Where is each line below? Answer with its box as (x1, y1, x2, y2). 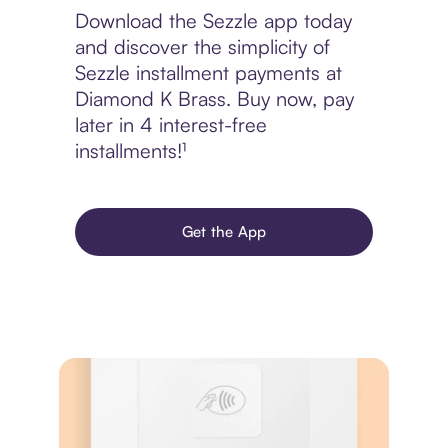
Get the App (181, 222, 267, 242)
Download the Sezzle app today (74, 8, 352, 34)
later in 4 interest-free (74, 112, 267, 138)
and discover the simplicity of (74, 34, 330, 60)
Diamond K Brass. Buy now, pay (74, 86, 354, 112)
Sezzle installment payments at (74, 60, 342, 86)
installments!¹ (74, 138, 186, 164)
